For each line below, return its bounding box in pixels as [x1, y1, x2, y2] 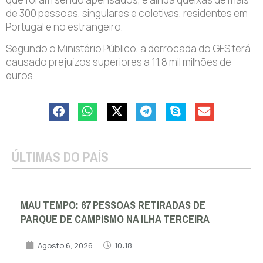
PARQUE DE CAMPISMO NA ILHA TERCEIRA [21, 209, 210, 230]
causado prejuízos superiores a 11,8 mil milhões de [6, 55, 231, 69]
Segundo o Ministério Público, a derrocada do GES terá [6, 42, 251, 56]
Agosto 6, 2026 [38, 240, 93, 251]
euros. [6, 69, 35, 83]
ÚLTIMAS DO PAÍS [12, 145, 109, 170]
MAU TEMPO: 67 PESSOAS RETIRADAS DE [21, 195, 205, 215]
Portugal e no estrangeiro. [6, 19, 123, 33]
